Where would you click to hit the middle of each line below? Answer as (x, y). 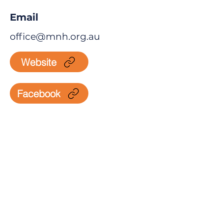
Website (39, 62)
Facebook (39, 93)
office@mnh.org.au (55, 37)
